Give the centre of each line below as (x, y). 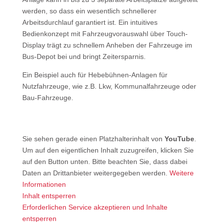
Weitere (181, 173)
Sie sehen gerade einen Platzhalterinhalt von (93, 139)
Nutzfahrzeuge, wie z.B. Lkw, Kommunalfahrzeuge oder (109, 86)
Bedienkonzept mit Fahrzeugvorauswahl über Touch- (105, 34)
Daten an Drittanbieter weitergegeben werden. (96, 173)
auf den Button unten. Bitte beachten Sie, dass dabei (105, 162)
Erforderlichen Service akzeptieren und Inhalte (95, 207)
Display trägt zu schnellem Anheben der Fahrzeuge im (107, 45)
